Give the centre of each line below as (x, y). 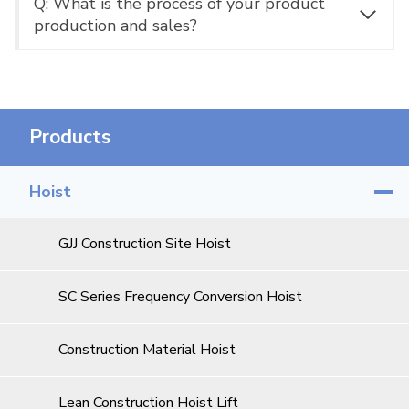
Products (70, 136)
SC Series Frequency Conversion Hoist (180, 296)
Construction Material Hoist (147, 349)
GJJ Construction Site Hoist (145, 243)
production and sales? (115, 25)
